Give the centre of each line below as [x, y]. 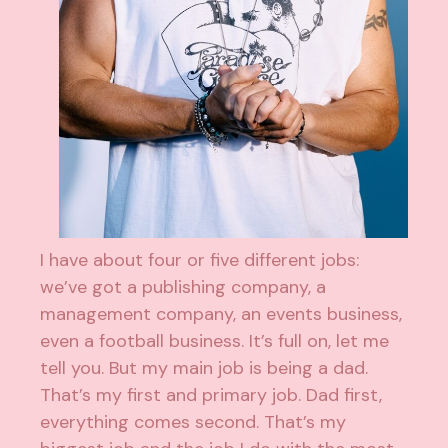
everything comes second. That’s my [193, 422]
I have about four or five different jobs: [200, 260]
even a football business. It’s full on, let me [215, 341]
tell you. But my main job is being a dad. [204, 368]
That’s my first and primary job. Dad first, [211, 395]
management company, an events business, [221, 314]
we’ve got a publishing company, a [183, 287]
